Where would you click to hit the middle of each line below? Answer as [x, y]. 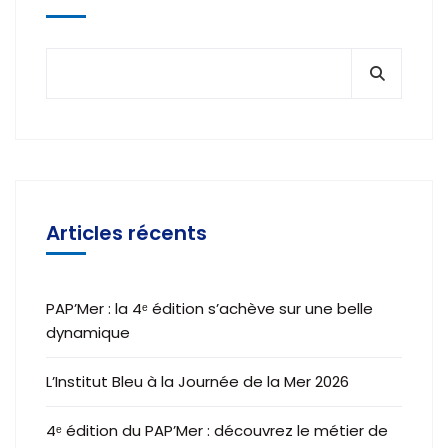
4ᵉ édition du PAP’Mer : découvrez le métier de [217, 430]
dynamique [88, 332]
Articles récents [126, 233]
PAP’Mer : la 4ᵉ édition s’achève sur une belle [209, 308]
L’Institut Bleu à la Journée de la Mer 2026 [197, 381]
